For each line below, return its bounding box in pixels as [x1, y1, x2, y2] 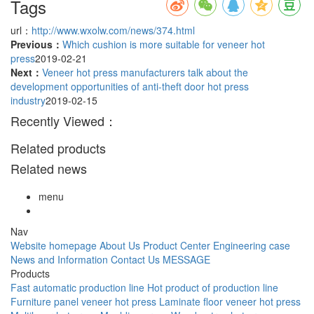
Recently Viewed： [11, 111, 117, 130]
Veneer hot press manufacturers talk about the [42, 65, 248, 80]
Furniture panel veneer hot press [11, 294, 156, 309]
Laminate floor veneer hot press [159, 294, 301, 309]
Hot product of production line [147, 280, 278, 295]
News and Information [11, 252, 108, 267]
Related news [11, 159, 87, 178]
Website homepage [11, 238, 97, 253]
